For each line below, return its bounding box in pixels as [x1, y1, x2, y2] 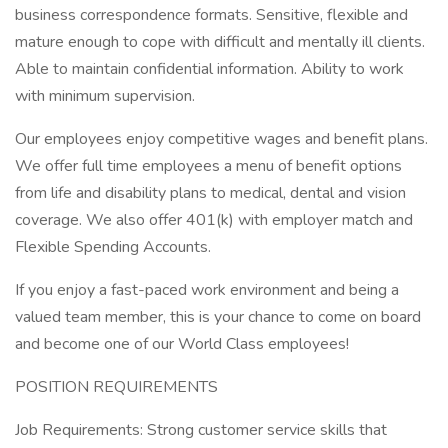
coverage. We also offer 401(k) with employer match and [15, 209, 413, 231]
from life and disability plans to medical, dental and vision [15, 182, 406, 204]
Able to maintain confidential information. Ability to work [15, 58, 404, 80]
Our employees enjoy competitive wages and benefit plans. [15, 128, 428, 150]
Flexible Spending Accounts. [15, 236, 211, 258]
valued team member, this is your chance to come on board [15, 306, 421, 328]
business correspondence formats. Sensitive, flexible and [15, 4, 408, 26]
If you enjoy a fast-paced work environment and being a [15, 279, 399, 301]
